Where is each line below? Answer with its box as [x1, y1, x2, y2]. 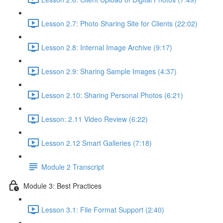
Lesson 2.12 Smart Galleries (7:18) [41, 137, 152, 148]
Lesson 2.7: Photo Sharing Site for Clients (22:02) [41, 18, 198, 28]
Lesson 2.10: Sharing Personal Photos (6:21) [41, 90, 183, 100]
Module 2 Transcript [41, 161, 104, 172]
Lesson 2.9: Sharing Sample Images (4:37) [41, 66, 177, 76]
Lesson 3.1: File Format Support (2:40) [41, 204, 164, 215]
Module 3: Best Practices [23, 180, 102, 191]
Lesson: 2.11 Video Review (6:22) [41, 113, 148, 124]
